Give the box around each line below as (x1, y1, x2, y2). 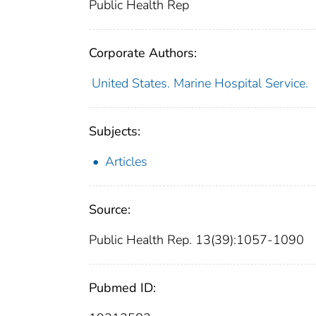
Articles (105, 153, 147, 171)
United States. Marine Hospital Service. (91, 75, 312, 92)
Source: (89, 201, 130, 219)
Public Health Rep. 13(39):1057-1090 (89, 231, 304, 249)
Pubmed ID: (89, 279, 156, 297)
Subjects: (89, 123, 140, 140)
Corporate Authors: (89, 44, 197, 62)
